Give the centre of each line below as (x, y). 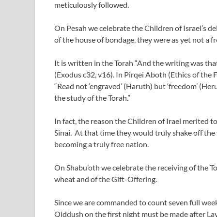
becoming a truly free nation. (101, 144)
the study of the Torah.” (92, 98)
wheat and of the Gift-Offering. (106, 179)
